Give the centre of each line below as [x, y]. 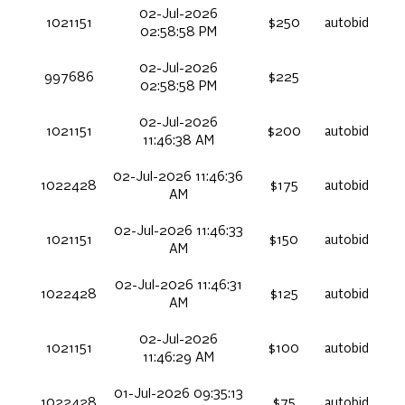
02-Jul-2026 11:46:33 [178, 231]
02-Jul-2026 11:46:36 [178, 177]
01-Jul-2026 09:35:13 [178, 394]
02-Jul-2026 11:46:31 [178, 285]
